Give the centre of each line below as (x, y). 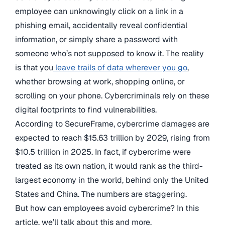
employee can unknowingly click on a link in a (99, 11)
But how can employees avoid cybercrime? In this (107, 208)
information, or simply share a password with (96, 39)
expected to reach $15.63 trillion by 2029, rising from (113, 138)
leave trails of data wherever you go (121, 68)
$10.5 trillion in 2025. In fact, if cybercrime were (103, 152)
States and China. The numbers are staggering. (101, 194)
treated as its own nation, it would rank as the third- (109, 166)
